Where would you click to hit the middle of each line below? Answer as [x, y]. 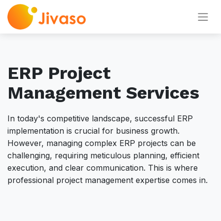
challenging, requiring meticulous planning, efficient [103, 155]
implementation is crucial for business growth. [93, 131]
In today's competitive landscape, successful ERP [100, 118]
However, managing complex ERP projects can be [102, 143]
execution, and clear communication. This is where [103, 168]
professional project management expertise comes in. [108, 180]
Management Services [103, 93]
